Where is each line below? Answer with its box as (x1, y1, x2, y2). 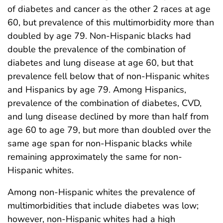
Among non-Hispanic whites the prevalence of (7, 186, 195, 199)
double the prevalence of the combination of (7, 43, 186, 56)
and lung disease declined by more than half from (7, 111, 209, 123)
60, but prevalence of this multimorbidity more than (7, 16, 214, 29)
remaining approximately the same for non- (7, 151, 182, 163)
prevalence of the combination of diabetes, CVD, (7, 97, 202, 110)
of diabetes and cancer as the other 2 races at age (7, 3, 211, 15)
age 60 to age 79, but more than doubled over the (7, 124, 211, 136)
